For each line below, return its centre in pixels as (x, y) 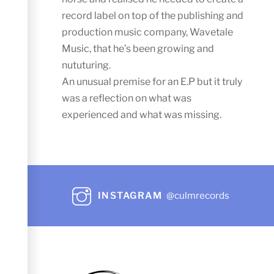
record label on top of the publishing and (153, 16)
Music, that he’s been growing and (138, 49)
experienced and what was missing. (143, 115)
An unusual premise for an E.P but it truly (152, 82)
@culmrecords (198, 196)
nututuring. (87, 65)
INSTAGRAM (130, 196)
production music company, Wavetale (148, 32)
